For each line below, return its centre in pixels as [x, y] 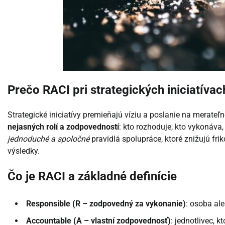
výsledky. [24, 151]
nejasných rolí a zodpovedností [63, 127]
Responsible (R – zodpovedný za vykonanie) [106, 203]
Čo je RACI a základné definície [92, 176]
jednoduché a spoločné [48, 139]
